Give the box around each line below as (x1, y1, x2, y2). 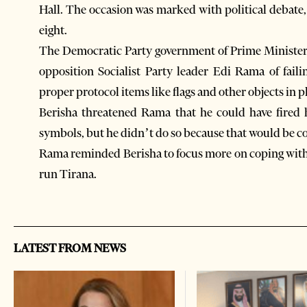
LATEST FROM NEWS (14, 241, 126, 256)
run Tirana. (39, 166, 97, 182)
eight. (39, 22, 67, 38)
